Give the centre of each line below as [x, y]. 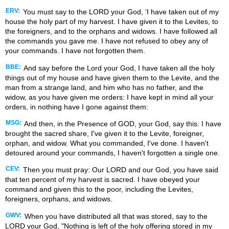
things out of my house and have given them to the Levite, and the [112, 77]
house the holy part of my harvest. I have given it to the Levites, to [112, 22]
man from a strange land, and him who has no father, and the [104, 87]
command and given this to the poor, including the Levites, [99, 189]
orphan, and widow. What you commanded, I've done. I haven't [107, 143]
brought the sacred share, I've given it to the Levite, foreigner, [105, 134]
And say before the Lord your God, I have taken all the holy [118, 68]
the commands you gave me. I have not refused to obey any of [107, 41]
